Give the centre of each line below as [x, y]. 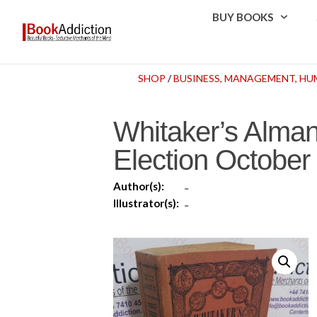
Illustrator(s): [146, 203]
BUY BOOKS [243, 17]
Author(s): [139, 186]
